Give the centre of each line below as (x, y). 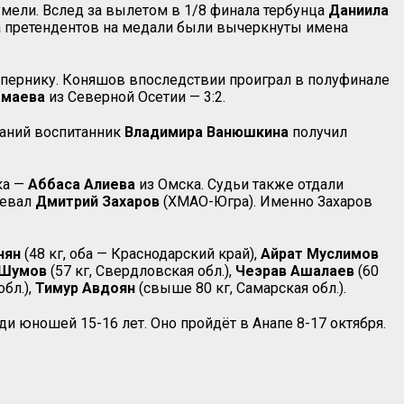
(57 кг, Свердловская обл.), (141, 271)
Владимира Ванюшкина (207, 132)
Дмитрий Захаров (97, 201)
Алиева (110, 184)
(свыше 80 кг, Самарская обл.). (241, 288)
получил (318, 132)
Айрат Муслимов (320, 253)
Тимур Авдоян (85, 288)
